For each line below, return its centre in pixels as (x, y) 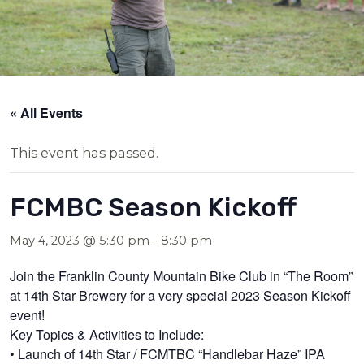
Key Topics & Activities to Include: (107, 334)
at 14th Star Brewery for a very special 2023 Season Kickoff (181, 295)
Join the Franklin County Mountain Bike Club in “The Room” (182, 275)
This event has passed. (84, 152)
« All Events (47, 112)
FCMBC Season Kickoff (154, 207)
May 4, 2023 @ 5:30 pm (80, 240)
